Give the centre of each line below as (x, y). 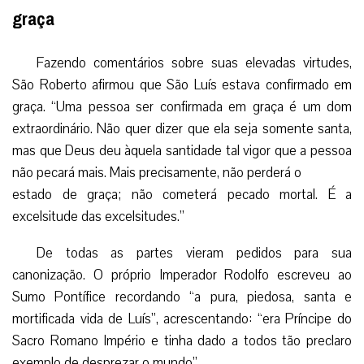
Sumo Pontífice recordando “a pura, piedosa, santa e (182, 297)
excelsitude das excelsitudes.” (98, 217)
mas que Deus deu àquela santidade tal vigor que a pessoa (182, 151)
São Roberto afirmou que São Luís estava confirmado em (182, 85)
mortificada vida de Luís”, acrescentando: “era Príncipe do (182, 319)
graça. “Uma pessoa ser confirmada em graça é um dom (182, 107)
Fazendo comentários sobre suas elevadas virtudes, (194, 63)
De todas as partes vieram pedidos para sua (194, 253)
